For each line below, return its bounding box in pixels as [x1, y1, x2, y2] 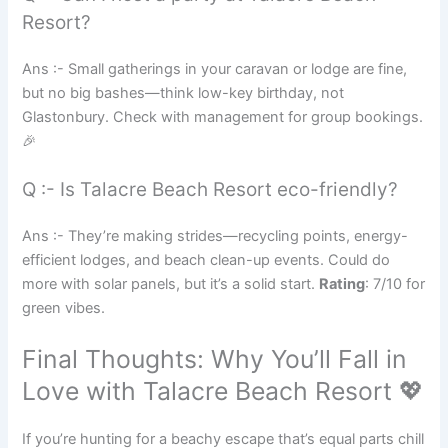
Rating [319, 274, 366, 293]
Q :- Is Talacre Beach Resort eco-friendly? [22, 177, 399, 201]
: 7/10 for [365, 274, 426, 293]
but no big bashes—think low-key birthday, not [22, 83, 345, 102]
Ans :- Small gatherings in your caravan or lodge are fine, [22, 59, 408, 78]
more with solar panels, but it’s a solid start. [22, 274, 320, 293]
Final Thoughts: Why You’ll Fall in [22, 344, 408, 375]
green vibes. [22, 298, 106, 317]
